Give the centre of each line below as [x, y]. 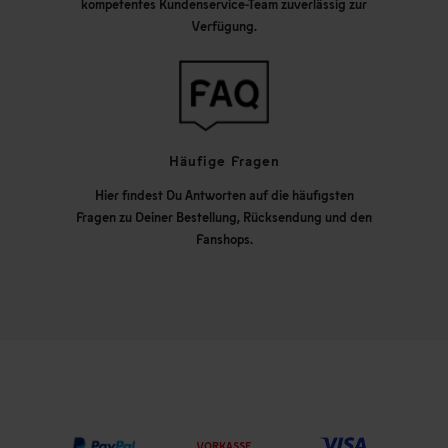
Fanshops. [224, 238]
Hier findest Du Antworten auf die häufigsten [224, 194]
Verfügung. [224, 25]
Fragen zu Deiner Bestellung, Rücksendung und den [224, 216]
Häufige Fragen [224, 160]
